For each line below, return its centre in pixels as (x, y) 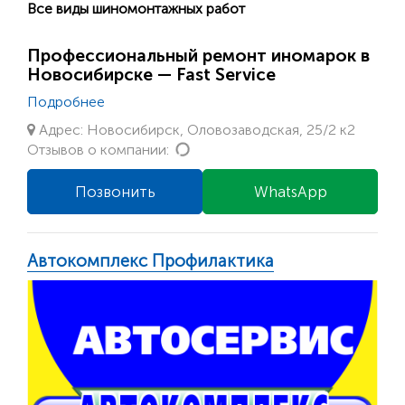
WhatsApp (290, 191)
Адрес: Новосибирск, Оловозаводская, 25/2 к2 (195, 129)
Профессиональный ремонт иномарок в (198, 55)
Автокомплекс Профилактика (151, 260)
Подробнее (66, 101)
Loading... (220, 148)
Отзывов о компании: (100, 149)
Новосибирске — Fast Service (151, 74)
